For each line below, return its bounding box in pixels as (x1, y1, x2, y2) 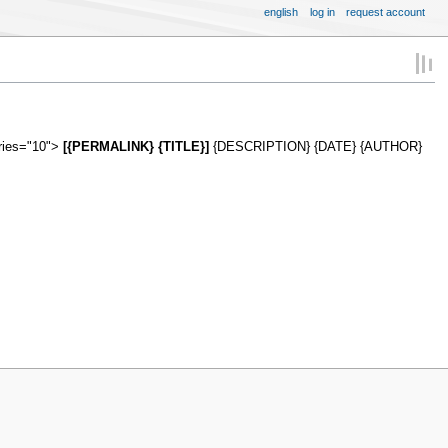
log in (309, 5, 335, 18)
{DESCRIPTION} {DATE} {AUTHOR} (208, 140, 422, 155)
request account (346, 5, 426, 18)
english (264, 5, 299, 18)
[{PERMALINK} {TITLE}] (62, 140, 209, 155)
